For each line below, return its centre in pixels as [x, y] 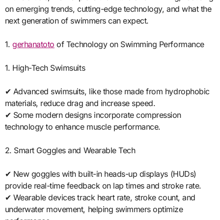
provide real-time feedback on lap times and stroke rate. [103, 185]
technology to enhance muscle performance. [82, 126]
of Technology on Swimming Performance [129, 44]
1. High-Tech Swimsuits [45, 68]
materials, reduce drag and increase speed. [80, 103]
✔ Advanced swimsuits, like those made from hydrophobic [107, 91]
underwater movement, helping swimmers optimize [94, 209]
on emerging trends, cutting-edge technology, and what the [108, 9]
